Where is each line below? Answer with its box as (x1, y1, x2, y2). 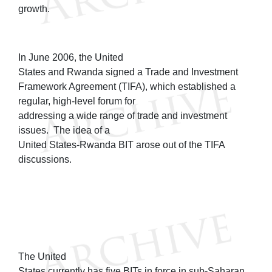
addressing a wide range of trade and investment (18, 110, 227, 121)
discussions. (18, 154, 74, 165)
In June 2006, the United (18, 52, 123, 63)
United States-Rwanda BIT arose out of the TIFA (18, 139, 225, 150)
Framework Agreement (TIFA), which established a (18, 81, 236, 92)
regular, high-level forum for (18, 95, 135, 106)
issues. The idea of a (18, 124, 110, 135)
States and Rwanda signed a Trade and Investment (18, 66, 238, 77)
